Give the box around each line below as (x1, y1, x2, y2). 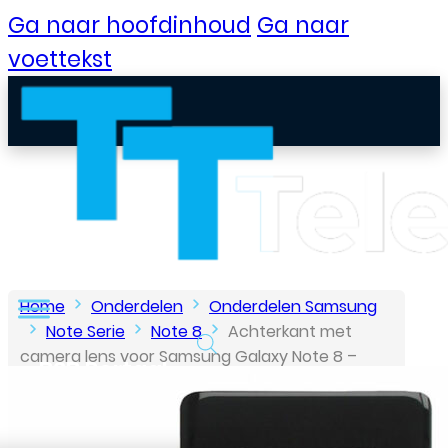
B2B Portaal (39, 354, 169, 387)
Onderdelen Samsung (209, 295, 377, 318)
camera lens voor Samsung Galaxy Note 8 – (20, 345, 357, 368)
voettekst (8, 43, 112, 75)
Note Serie (46, 320, 125, 343)
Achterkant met (228, 320, 352, 343)
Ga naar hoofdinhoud (8, 9, 251, 41)
